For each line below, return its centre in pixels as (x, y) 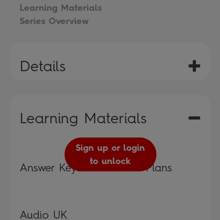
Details (42, 66)
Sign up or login (110, 148)
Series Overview (54, 21)
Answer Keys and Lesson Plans (96, 167)
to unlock (110, 161)
